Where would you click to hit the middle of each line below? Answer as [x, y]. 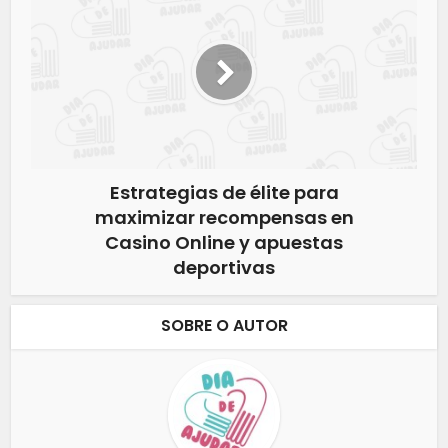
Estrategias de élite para [224, 193]
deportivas [224, 268]
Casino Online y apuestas [224, 243]
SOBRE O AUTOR [224, 326]
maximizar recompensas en [224, 218]
